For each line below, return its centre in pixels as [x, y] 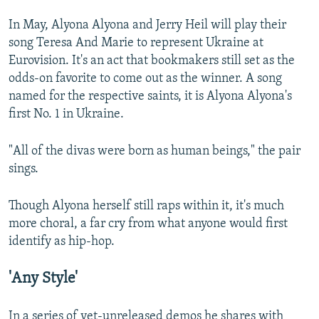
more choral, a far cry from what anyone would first [148, 224]
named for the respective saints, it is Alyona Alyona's [150, 96]
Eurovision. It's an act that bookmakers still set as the [152, 61]
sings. [23, 169]
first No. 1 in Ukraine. [66, 114]
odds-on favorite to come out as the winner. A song [145, 78]
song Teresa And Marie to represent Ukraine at [136, 43]
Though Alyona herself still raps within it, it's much [146, 206]
